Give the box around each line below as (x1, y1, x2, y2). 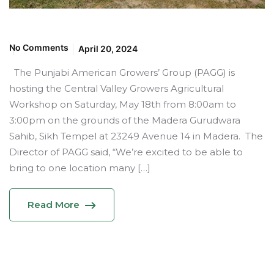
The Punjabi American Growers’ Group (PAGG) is (9, 66, 235, 78)
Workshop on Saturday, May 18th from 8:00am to (9, 98, 236, 110)
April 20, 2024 (78, 43, 138, 54)
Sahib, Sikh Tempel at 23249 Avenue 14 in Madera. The (9, 130, 263, 142)
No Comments (9, 42, 68, 53)
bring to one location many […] (9, 161, 150, 174)
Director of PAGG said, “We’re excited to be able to (9, 146, 243, 158)
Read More (28, 198, 80, 210)
